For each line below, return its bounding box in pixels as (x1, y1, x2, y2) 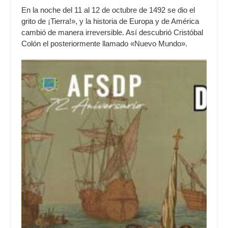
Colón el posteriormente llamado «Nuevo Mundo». (21, 39, 187, 48)
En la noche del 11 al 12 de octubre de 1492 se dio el (21, 6, 195, 15)
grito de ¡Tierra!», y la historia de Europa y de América (21, 17, 199, 26)
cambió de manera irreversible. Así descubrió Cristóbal (21, 28, 203, 37)
